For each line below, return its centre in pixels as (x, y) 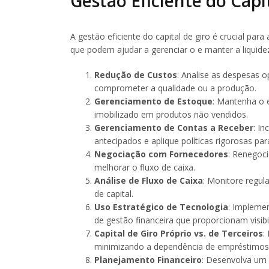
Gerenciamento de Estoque (153, 101)
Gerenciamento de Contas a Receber (174, 128)
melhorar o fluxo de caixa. (145, 168)
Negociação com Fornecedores (161, 154)
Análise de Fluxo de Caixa (149, 181)
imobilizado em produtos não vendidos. (171, 115)
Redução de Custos (136, 75)
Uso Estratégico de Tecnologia (161, 207)
